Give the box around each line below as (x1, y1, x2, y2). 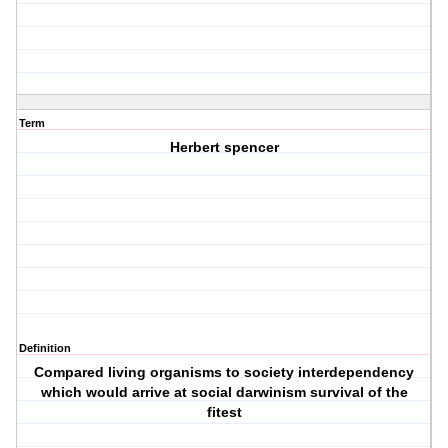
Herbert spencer (169, 139, 279, 156)
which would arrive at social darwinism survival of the (40, 384, 408, 401)
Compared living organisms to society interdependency (34, 364, 415, 381)
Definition (19, 342, 71, 355)
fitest (206, 404, 242, 421)
